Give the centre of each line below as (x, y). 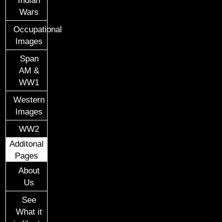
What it (29, 211)
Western (29, 99)
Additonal (27, 143)
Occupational (38, 29)
